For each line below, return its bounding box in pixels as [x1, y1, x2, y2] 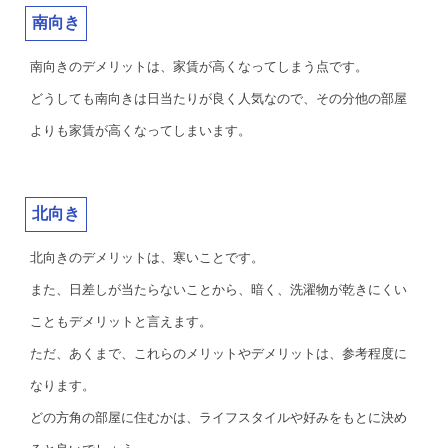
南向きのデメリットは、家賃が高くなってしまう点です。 [30, 59, 368, 74]
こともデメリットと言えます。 [30, 314, 212, 329]
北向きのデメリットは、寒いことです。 [30, 250, 264, 265]
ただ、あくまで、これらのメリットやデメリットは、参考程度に [30, 346, 407, 361]
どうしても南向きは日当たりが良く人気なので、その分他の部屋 [30, 91, 407, 106]
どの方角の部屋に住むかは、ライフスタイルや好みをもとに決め [30, 410, 407, 425]
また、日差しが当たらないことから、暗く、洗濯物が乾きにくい [30, 282, 407, 297]
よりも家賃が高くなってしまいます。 [30, 123, 251, 138]
